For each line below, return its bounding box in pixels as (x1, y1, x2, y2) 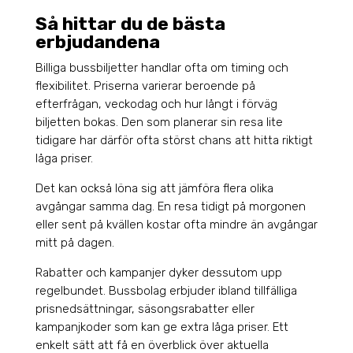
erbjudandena (35, 31, 160, 54)
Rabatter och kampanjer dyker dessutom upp (35, 266, 282, 281)
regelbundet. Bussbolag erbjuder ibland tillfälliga (35, 284, 297, 299)
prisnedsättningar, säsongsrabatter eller (35, 302, 255, 317)
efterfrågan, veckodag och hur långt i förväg (35, 97, 277, 112)
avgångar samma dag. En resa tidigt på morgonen (35, 199, 306, 214)
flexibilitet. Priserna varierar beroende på (35, 79, 255, 94)
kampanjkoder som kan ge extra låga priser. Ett (35, 320, 288, 335)
